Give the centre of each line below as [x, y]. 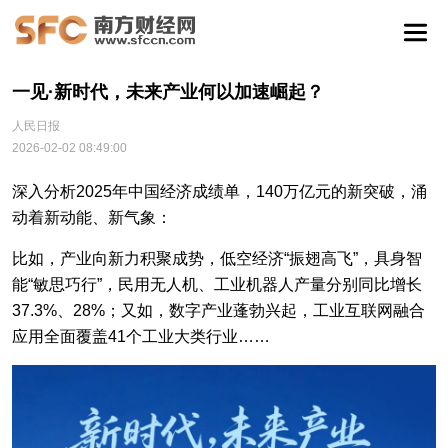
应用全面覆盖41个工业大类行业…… [141, 336]
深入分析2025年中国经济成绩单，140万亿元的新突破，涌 [219, 191]
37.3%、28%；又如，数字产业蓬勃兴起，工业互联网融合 [218, 310]
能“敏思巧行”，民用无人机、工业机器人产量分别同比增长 [217, 284]
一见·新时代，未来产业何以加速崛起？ [168, 92]
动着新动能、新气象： [92, 217]
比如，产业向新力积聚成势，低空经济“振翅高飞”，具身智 [217, 258]
